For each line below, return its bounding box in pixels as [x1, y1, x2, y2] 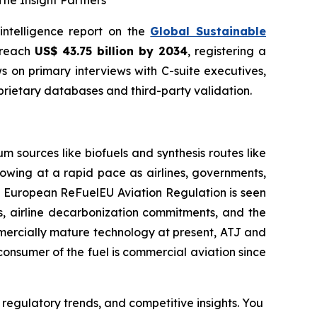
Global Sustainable [150, 24, 267, 38]
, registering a [188, 44, 267, 58]
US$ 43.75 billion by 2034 [35, 44, 188, 58]
